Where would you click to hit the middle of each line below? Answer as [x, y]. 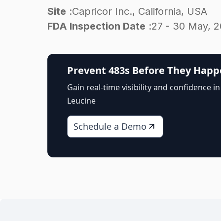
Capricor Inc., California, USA [140, 11]
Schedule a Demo [110, 126]
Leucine [81, 100]
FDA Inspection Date [96, 26]
